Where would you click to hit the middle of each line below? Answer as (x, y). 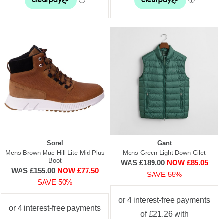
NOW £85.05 (187, 162)
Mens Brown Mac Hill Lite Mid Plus (55, 153)
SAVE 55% (164, 174)
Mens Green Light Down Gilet (164, 153)
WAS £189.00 (142, 162)
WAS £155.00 (33, 170)
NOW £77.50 (78, 170)
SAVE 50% (55, 182)
